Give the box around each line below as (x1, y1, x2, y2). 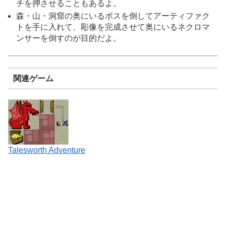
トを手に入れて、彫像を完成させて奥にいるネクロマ (16, 23, 210, 32)
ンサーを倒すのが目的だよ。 (16, 34, 121, 43)
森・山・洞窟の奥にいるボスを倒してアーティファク (16, 12, 210, 21)
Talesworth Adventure (8, 146, 85, 155)
